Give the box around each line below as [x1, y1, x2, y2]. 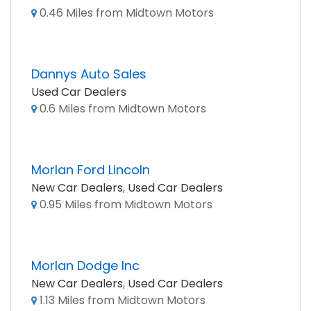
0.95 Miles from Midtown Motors [37, 196, 212, 212]
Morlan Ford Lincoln [31, 161, 150, 178]
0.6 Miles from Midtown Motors [37, 101, 206, 117]
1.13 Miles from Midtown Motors [37, 292, 205, 308]
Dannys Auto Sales [31, 65, 146, 83]
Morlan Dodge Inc [31, 257, 140, 274]
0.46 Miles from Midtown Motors [37, 5, 214, 21]
